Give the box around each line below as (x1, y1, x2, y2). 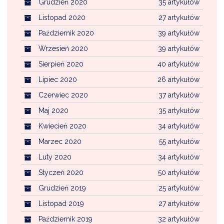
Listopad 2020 (38, 13, 85, 21)
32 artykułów (158, 214, 199, 223)
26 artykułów (157, 75, 199, 83)
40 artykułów (157, 59, 199, 68)
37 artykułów (158, 90, 199, 99)
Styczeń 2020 (38, 168, 83, 176)
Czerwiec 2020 (38, 90, 88, 99)
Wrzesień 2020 (38, 44, 88, 52)
